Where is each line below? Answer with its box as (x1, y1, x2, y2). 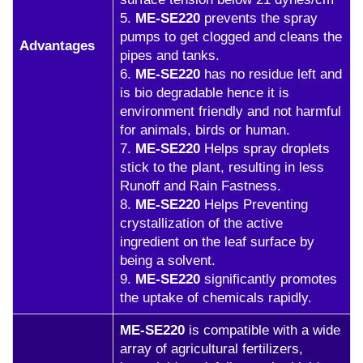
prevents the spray (200, 11, 318, 26)
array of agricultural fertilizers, (120, 341, 303, 357)
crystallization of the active (120, 216, 283, 231)
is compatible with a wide (185, 322, 340, 338)
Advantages (19, 38, 95, 53)
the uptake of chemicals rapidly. (120, 290, 312, 305)
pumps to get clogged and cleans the (120, 29, 342, 45)
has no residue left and (200, 66, 342, 82)
